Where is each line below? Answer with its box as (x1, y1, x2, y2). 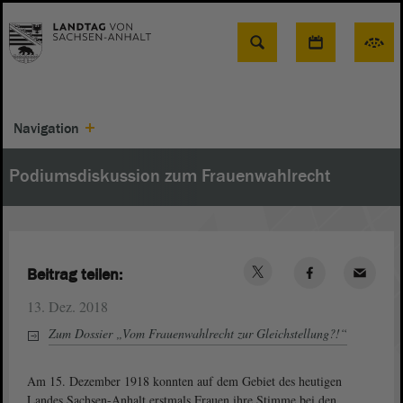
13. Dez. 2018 (27, 297, 108, 316)
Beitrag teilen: (27, 264, 122, 285)
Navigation (13, 120, 79, 138)
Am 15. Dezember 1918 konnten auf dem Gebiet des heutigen (27, 372, 342, 390)
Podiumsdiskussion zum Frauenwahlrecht (9, 165, 330, 188)
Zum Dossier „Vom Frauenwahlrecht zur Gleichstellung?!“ (49, 325, 347, 342)
